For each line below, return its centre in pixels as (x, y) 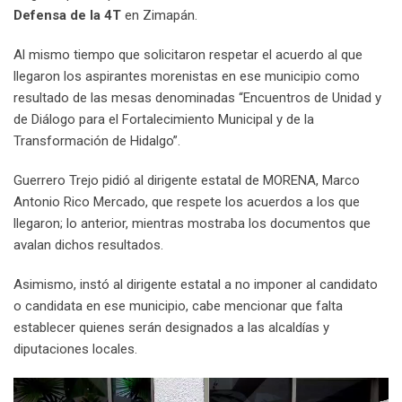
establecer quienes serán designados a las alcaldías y (171, 328)
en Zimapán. (159, 16)
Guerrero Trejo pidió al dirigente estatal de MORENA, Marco (187, 181)
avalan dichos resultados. (88, 245)
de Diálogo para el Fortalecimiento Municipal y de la (164, 120)
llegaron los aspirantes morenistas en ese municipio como (187, 77)
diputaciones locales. (75, 350)
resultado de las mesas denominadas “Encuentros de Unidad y (197, 98)
